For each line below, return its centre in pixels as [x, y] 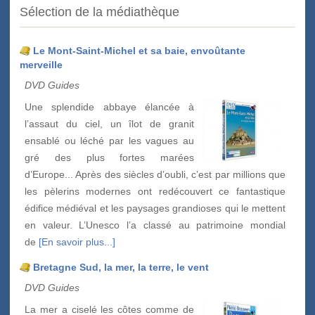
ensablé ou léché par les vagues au [109, 140]
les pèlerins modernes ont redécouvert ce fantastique [155, 191]
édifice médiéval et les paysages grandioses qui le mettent [155, 208]
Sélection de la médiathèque [99, 12]
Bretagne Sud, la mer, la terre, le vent [121, 267]
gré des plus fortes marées [109, 157]
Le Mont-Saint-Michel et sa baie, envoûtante [139, 50]
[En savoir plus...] [77, 242]
